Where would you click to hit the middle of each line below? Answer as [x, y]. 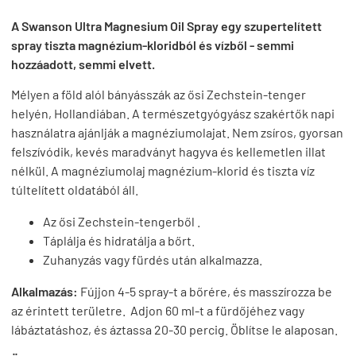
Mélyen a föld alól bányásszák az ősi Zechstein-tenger [159, 94]
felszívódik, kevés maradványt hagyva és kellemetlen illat [168, 151]
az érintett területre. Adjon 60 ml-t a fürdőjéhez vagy [158, 310]
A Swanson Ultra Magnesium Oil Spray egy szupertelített [166, 26]
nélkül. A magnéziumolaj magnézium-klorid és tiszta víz [163, 170]
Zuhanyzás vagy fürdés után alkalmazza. [153, 259]
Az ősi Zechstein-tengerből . [122, 221]
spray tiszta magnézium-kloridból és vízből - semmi [153, 45]
